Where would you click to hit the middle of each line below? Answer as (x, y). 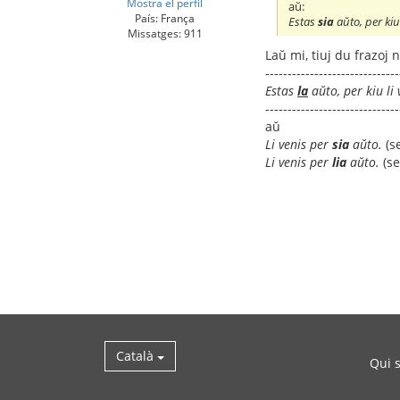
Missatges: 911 (165, 33)
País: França (165, 17)
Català (137, 356)
